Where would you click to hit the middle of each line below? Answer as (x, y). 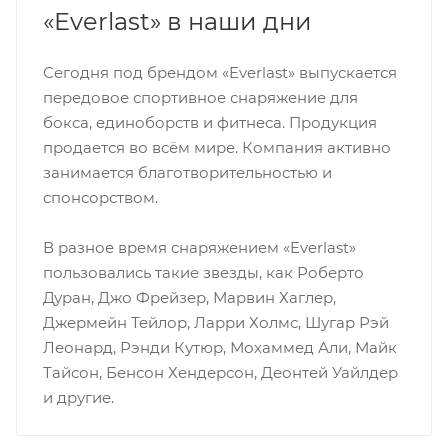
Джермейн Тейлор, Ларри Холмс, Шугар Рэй (215, 322)
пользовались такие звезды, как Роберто (203, 272)
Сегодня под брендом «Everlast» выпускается (219, 72)
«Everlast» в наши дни (177, 21)
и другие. (78, 397)
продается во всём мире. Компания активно (216, 147)
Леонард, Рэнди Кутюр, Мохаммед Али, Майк (219, 347)
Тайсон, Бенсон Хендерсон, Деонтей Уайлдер (220, 372)
